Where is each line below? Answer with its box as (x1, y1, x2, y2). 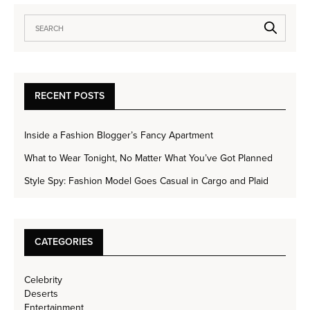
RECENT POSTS (35, 90, 104, 102)
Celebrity (24, 274, 62, 286)
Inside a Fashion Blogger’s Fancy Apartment (24, 129, 213, 142)
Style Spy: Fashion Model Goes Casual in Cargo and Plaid (24, 175, 268, 188)
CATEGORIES (35, 236, 93, 248)
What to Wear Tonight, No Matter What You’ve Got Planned (24, 152, 273, 165)
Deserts (24, 288, 58, 300)
